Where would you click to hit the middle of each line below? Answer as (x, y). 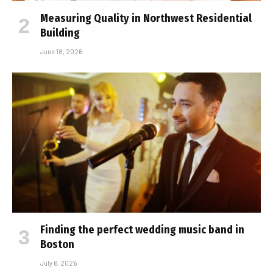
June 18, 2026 (61, 51)
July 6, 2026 (58, 263)
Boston (57, 244)
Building (60, 33)
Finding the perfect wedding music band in (142, 229)
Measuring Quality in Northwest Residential (146, 18)
